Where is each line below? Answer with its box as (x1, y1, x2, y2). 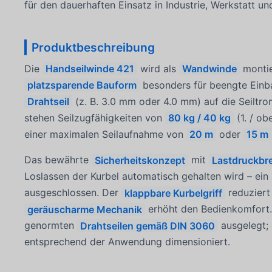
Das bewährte (24, 154, 92, 166)
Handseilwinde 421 (46, 63, 135, 75)
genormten (24, 219, 78, 232)
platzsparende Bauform (27, 79, 137, 92)
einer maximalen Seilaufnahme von (24, 128, 187, 141)
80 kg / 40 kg (168, 112, 231, 124)
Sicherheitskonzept (95, 154, 186, 166)
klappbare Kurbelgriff (124, 186, 223, 199)
